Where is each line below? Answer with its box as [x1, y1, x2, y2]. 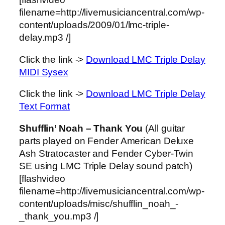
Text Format [19, 101, 70, 112]
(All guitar [145, 123, 185, 134]
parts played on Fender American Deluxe [19, 135, 194, 146]
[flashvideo [19, 173, 65, 184]
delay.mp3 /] [19, 32, 71, 43]
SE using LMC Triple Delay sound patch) [19, 160, 193, 171]
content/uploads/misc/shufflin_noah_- [19, 198, 179, 209]
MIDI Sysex [19, 66, 69, 77]
